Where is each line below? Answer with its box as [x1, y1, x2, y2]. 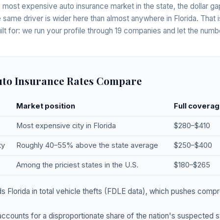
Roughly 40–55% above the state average [16, 140, 158, 150]
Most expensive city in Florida [16, 121, 116, 130]
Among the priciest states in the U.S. [16, 160, 138, 169]
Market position [16, 101, 75, 110]
